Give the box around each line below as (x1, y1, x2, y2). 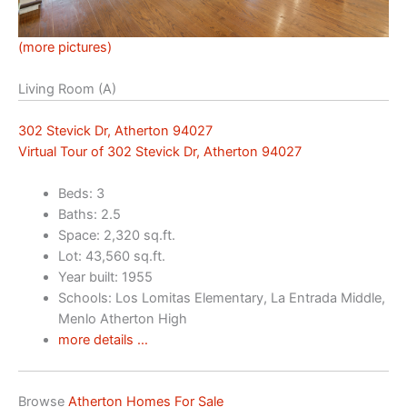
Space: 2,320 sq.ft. (57, 227, 175, 244)
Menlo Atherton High (57, 311, 187, 328)
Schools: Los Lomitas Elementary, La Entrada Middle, (57, 290, 385, 307)
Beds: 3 (57, 185, 104, 203)
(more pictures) (18, 38, 112, 55)
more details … (57, 332, 148, 349)
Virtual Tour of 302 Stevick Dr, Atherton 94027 (18, 144, 302, 161)
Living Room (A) (18, 81, 116, 98)
